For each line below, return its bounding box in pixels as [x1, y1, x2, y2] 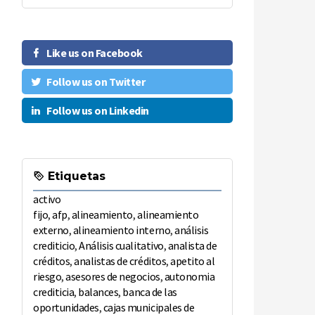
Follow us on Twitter [46, 75, 146, 89]
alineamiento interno [72, 223, 171, 238]
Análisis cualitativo [79, 238, 164, 253]
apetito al [170, 254, 215, 269]
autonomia [164, 269, 215, 284]
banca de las [122, 285, 177, 300]
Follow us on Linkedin [46, 103, 149, 118]
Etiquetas [44, 169, 105, 184]
